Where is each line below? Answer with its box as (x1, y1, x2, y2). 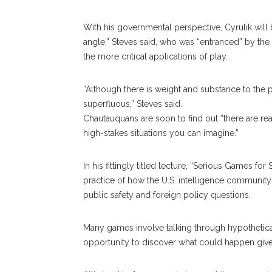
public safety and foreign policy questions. (83, 190, 251, 200)
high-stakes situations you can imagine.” (83, 128, 239, 138)
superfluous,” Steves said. (83, 99, 182, 109)
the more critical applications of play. (83, 52, 228, 61)
